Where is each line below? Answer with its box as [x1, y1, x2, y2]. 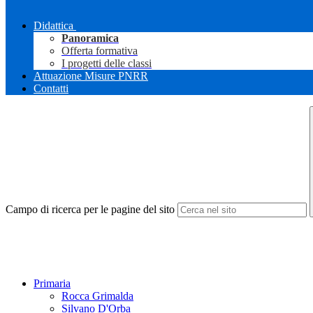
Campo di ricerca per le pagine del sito [6, 203, 175, 216]
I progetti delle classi [61, 57, 152, 70]
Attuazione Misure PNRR [34, 70, 148, 82]
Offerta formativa [61, 45, 138, 57]
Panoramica [61, 32, 119, 45]
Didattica [34, 20, 73, 32]
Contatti [34, 82, 68, 95]
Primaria [34, 277, 71, 290]
